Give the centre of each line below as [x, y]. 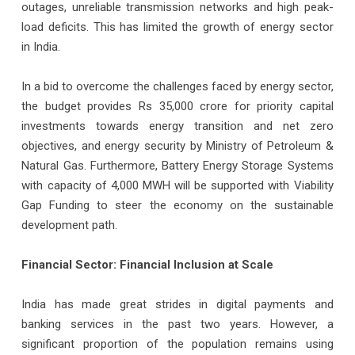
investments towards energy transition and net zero [177, 126]
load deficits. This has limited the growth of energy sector [177, 27]
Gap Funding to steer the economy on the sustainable [177, 205]
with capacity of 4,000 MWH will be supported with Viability [177, 185]
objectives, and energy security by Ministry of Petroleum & [177, 145]
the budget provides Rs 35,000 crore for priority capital [177, 106]
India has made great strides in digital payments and [177, 304]
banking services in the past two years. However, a [177, 324]
